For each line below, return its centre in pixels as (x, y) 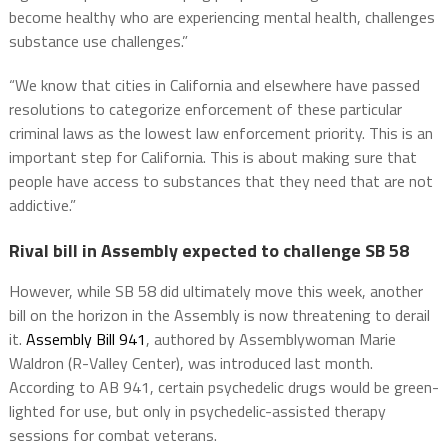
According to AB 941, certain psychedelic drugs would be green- (223, 387)
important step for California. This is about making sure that (212, 157)
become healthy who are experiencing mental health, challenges (221, 17)
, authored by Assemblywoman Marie (270, 339)
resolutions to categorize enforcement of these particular (205, 109)
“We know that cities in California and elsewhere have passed (214, 85)
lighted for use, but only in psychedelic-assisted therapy (197, 411)
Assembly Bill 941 (83, 339)
